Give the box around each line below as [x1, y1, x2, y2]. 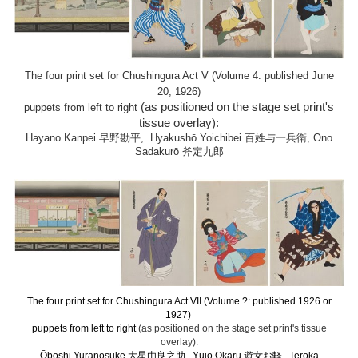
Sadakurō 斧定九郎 [134, 145, 224, 158]
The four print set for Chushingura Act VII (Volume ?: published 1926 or [26, 296, 332, 308]
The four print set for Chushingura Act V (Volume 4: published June [24, 70, 334, 82]
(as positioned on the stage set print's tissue [137, 323, 327, 335]
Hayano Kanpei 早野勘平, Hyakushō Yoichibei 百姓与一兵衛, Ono [26, 132, 332, 145]
